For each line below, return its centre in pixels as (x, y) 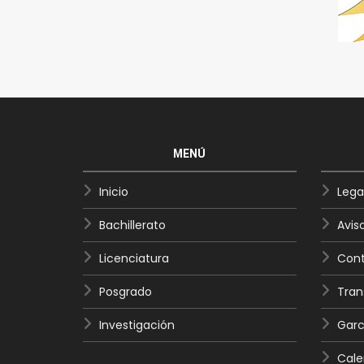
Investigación (137, 325)
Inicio (114, 191)
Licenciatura (134, 258)
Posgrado (126, 291)
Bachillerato (132, 225)
